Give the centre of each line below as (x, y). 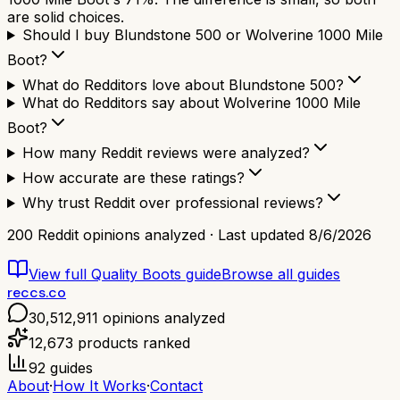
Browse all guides (281, 275)
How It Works (100, 386)
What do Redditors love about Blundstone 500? (183, 85)
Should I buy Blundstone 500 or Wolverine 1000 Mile (202, 35)
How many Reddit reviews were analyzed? (166, 153)
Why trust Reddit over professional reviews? (172, 203)
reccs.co (37, 293)
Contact (176, 386)
